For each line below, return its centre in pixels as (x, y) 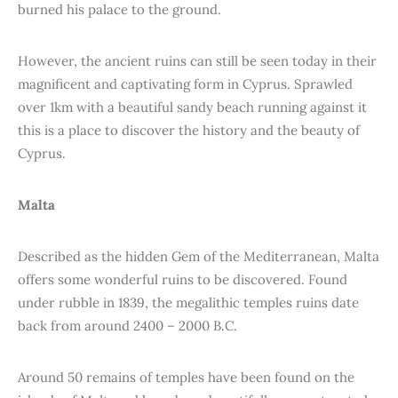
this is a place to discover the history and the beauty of (189, 130)
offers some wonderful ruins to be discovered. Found (183, 279)
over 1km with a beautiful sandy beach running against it (192, 107)
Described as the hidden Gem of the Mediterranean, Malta (199, 256)
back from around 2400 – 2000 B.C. (127, 326)
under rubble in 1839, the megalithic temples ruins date (188, 302)
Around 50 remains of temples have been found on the (186, 377)
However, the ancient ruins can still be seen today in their (197, 61)
